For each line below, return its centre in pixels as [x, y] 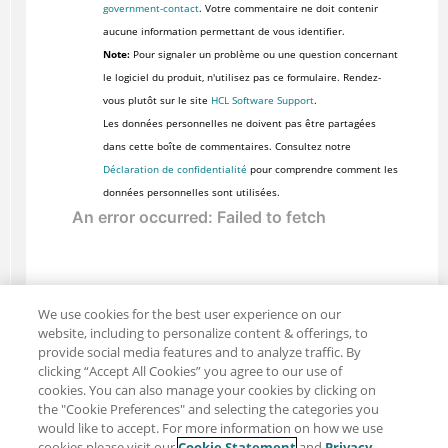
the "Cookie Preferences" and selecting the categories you [209, 409]
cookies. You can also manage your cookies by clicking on [207, 390]
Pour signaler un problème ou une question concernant [263, 54]
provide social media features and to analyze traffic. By [200, 352]
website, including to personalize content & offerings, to [203, 333]
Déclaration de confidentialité [174, 169]
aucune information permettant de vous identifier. [223, 31]
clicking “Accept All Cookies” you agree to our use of [190, 371]
